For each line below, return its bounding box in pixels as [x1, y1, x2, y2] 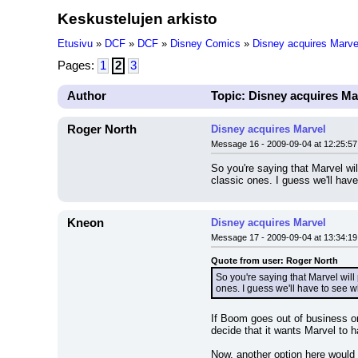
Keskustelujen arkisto [58, 10, 217, 27]
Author [67, 89, 106, 102]
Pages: [58, 59, 97, 72]
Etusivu [58, 38, 93, 50]
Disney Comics [170, 38, 241, 50]
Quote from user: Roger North [211, 256, 338, 265]
